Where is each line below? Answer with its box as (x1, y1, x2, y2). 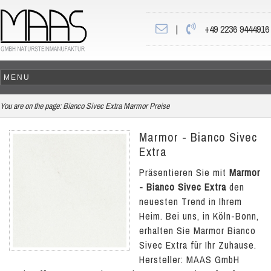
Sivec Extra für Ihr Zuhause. (139, 238, 256, 252)
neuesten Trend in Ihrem (139, 195, 242, 208)
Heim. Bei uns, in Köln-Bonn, (139, 209, 259, 223)
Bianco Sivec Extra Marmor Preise (63, 100, 169, 111)
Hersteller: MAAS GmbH (139, 253, 240, 266)
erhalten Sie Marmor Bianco (139, 224, 256, 237)
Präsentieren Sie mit (139, 166, 229, 179)
